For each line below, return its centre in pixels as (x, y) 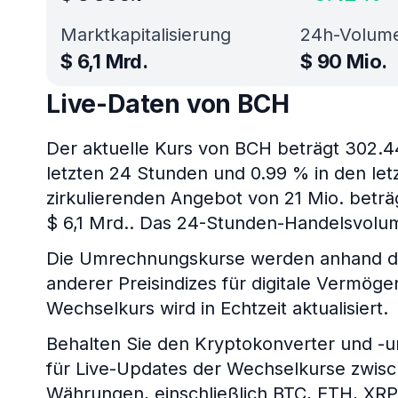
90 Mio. (352, 61)
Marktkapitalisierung (146, 35)
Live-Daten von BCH (168, 104)
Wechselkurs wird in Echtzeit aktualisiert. (217, 308)
